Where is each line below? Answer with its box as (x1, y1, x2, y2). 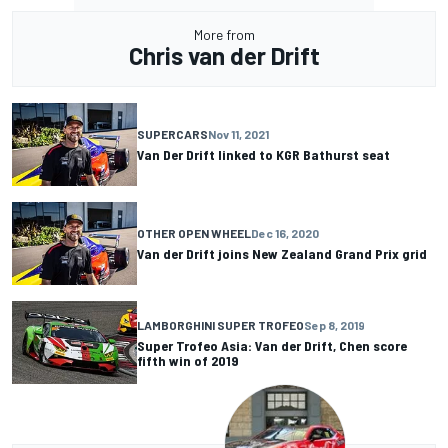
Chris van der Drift (128, 40, 320, 70)
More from (193, 25, 255, 43)
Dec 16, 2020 (251, 225, 319, 240)
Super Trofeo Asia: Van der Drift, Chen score (137, 336, 407, 354)
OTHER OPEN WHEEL (137, 225, 251, 240)
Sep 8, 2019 (304, 317, 365, 332)
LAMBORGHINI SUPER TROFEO (137, 317, 304, 332)
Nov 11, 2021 (208, 126, 269, 141)
